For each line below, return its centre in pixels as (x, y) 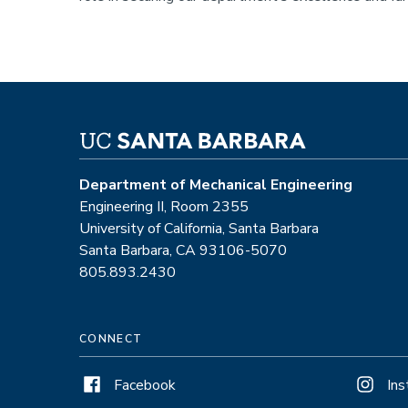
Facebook (145, 385)
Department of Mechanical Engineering (216, 185)
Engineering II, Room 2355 (164, 207)
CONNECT (111, 339)
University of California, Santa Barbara (199, 229)
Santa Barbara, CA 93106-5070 (183, 250)
